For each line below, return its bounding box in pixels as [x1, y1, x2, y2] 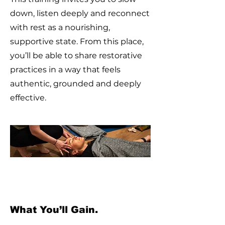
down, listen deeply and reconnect [10, 9, 150, 18]
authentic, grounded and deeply [10, 79, 141, 88]
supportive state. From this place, [10, 37, 144, 46]
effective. [10, 93, 46, 102]
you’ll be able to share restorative [10, 51, 142, 60]
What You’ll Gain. [10, 204, 98, 215]
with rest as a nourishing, [10, 23, 110, 32]
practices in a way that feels [10, 65, 121, 74]
